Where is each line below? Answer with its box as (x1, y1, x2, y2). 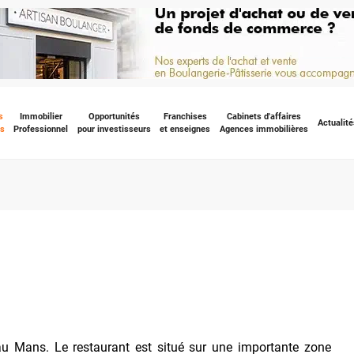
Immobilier (19, 111, 62, 122)
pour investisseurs (77, 123, 151, 134)
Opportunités (88, 111, 140, 122)
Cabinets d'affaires (226, 111, 301, 122)
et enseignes (160, 123, 211, 134)
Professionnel (13, 123, 69, 134)
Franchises (163, 111, 207, 122)
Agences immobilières (219, 123, 308, 134)
